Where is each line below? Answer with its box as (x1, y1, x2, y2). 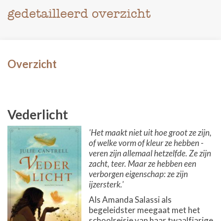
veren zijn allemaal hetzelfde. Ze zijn (89, 148, 211, 158)
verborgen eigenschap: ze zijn (89, 169, 188, 179)
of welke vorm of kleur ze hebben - (89, 138, 203, 148)
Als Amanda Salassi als (89, 194, 172, 205)
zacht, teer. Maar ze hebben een (89, 158, 196, 169)
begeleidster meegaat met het (89, 205, 200, 215)
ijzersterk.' (89, 179, 124, 189)
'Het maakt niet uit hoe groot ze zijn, (89, 127, 212, 138)
